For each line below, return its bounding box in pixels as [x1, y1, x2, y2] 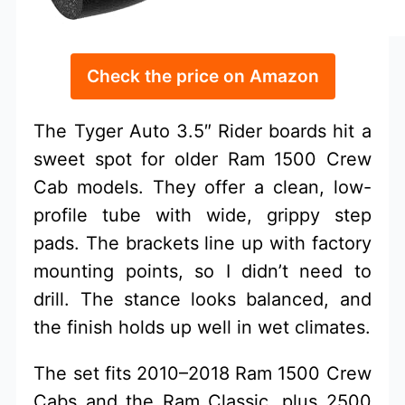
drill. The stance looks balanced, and [33, 287, 372, 310]
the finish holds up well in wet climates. [33, 316, 372, 338]
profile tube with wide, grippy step [33, 203, 372, 226]
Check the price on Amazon [86, 64, 319, 87]
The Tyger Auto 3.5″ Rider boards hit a [33, 119, 372, 142]
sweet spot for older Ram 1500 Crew [33, 147, 372, 170]
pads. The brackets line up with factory [33, 231, 372, 254]
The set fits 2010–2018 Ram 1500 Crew [33, 362, 372, 384]
